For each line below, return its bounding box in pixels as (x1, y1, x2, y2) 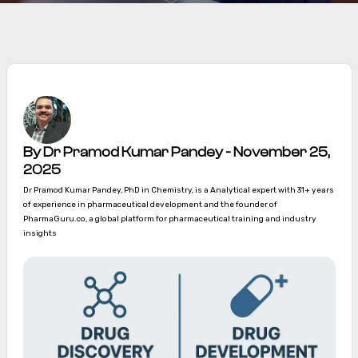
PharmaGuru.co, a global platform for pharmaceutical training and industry (22, 214, 316, 224)
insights (22, 229, 57, 238)
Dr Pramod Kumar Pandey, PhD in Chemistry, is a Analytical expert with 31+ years (22, 185, 334, 195)
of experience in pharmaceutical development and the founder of (22, 200, 277, 209)
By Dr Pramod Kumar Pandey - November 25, (22, 144, 330, 161)
